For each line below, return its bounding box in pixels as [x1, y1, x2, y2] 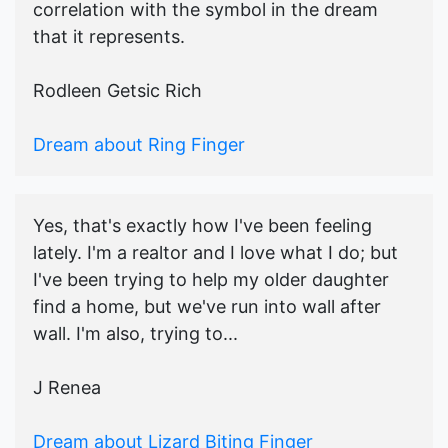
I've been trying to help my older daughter [33, 269, 389, 291]
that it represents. [33, 26, 185, 48]
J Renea [33, 377, 101, 399]
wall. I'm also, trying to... [33, 323, 238, 345]
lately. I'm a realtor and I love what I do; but [33, 242, 398, 264]
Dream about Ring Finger [33, 134, 245, 156]
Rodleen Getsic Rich [33, 80, 202, 102]
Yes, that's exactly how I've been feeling [33, 215, 372, 237]
